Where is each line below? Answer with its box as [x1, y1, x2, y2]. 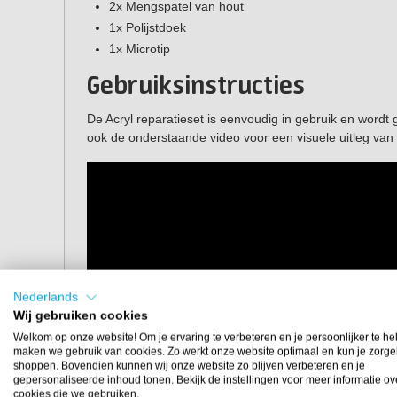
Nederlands [13, 290, 78, 304]
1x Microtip [109, 42, 170, 57]
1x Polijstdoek [109, 20, 186, 35]
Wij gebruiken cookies [13, 308, 148, 323]
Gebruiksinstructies [87, 73, 305, 102]
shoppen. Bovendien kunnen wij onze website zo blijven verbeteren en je [13, 359, 365, 372]
